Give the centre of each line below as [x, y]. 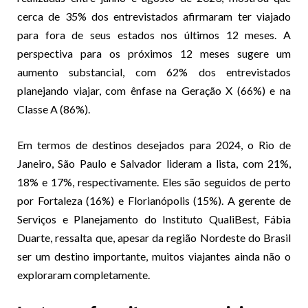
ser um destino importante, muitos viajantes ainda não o [154, 256]
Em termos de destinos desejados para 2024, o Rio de [154, 145]
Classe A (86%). [54, 109]
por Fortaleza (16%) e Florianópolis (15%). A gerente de [154, 200]
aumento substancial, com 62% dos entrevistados [154, 72]
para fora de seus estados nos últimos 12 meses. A [154, 35]
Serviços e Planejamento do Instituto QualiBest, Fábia [154, 219]
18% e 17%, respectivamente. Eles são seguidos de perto [154, 182]
